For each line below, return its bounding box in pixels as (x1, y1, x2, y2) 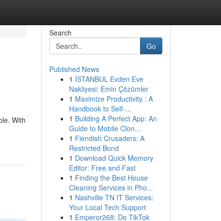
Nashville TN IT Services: (74, 192, 153, 202)
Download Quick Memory (74, 153, 153, 163)
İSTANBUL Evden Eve (74, 74, 144, 84)
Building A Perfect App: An (74, 113, 157, 123)
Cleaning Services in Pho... (69, 183, 153, 192)
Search (49, 28, 72, 37)
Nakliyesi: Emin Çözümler (69, 84, 148, 94)
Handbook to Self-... (69, 104, 131, 113)
